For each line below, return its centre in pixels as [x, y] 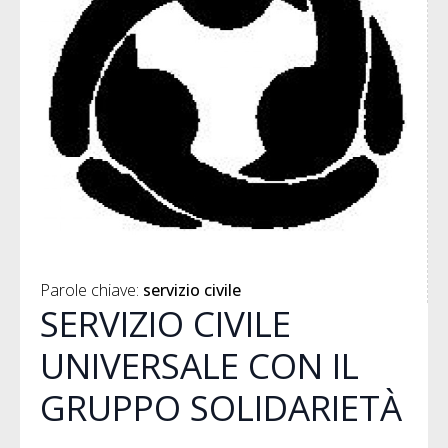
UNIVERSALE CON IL [199, 366]
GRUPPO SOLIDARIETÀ [221, 408]
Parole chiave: [91, 290]
